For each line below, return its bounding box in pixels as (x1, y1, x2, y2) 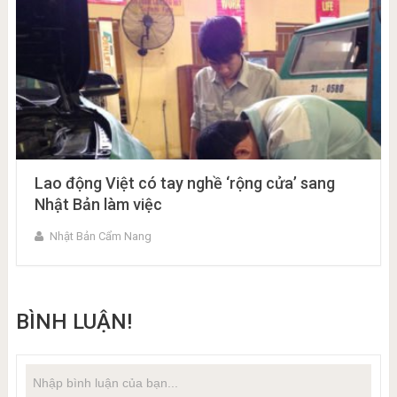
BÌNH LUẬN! (15, 309, 132, 334)
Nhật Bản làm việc (34, 195, 162, 214)
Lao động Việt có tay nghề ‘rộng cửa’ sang (34, 174, 335, 192)
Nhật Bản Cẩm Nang (49, 230, 152, 243)
